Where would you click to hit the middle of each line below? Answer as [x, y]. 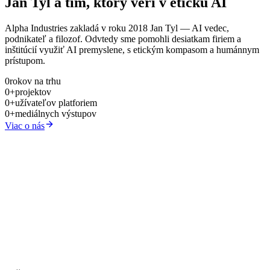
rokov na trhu [35, 81]
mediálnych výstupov [56, 113]
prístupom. [25, 60]
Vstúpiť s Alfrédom [42, 254]
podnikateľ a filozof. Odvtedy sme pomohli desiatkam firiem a [123, 39]
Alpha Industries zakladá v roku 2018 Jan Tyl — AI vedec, [117, 28]
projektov [33, 92]
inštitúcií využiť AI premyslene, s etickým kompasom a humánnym [132, 49]
